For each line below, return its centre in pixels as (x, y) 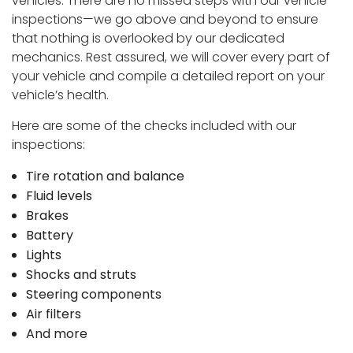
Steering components (93, 294)
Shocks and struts (81, 275)
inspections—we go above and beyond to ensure (165, 19)
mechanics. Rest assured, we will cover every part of (171, 57)
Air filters (53, 314)
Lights (43, 255)
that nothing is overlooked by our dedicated (148, 38)
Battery (49, 235)
